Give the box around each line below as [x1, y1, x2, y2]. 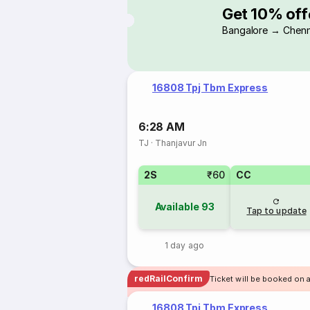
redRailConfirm [134, 273, 203, 284]
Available [154, 201, 199, 212]
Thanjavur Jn [155, 138, 208, 148]
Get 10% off [222, 4, 308, 23]
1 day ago [165, 240, 204, 250]
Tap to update [246, 206, 307, 216]
